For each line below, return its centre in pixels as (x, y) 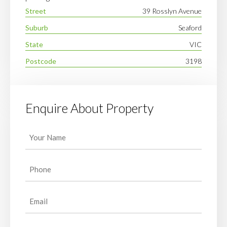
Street (36, 11)
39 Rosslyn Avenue (172, 11)
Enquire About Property (89, 108)
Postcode (41, 61)
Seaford (190, 28)
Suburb (37, 28)
